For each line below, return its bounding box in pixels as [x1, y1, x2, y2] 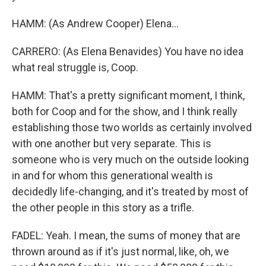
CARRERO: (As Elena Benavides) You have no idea [12, 45, 243, 58]
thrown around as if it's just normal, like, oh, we [12, 245, 229, 258]
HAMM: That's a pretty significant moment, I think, [12, 89, 245, 102]
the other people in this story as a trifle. [12, 201, 194, 214]
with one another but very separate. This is [12, 137, 211, 150]
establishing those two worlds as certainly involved [12, 121, 252, 134]
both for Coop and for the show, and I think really [12, 105, 237, 118]
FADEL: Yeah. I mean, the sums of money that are [12, 229, 240, 242]
